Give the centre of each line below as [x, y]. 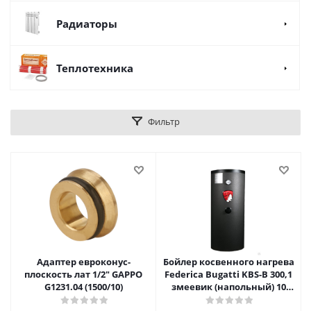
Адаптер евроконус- [83, 262]
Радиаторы [87, 24]
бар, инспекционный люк [228, 299]
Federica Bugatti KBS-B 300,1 [228, 274]
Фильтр [163, 121]
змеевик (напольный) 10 [228, 287]
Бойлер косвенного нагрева [228, 262]
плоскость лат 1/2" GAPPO [83, 274]
